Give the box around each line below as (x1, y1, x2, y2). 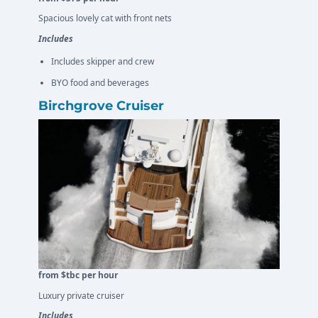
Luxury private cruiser (38, 289, 124, 302)
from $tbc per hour (38, 268, 118, 281)
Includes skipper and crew (51, 55, 154, 68)
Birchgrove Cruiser (38, 98, 164, 114)
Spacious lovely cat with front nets (38, 12, 172, 25)
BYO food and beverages (51, 77, 149, 89)
